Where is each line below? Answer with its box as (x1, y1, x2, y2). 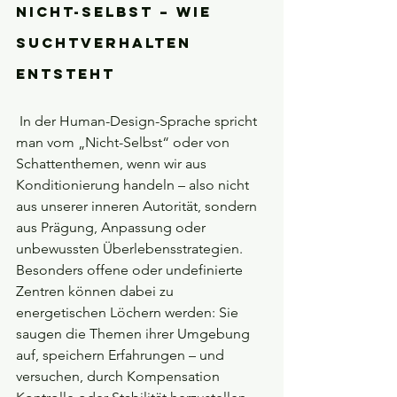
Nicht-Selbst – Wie (16, 3, 218, 21)
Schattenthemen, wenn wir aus (16, 155, 210, 173)
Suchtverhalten (16, 34, 198, 52)
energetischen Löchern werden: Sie (16, 304, 242, 322)
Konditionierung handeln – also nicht (16, 176, 253, 194)
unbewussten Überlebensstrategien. (16, 240, 246, 258)
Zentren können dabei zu (16, 283, 177, 300)
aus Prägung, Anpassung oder (16, 219, 209, 237)
